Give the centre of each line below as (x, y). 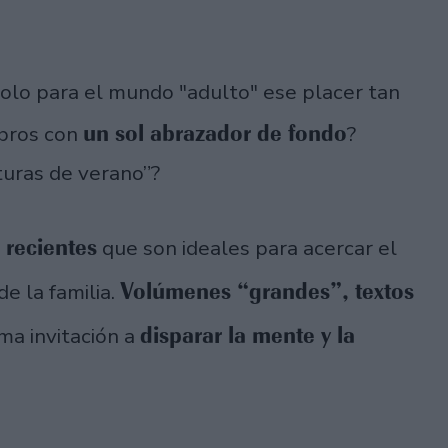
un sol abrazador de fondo (215, 133)
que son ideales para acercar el (247, 248)
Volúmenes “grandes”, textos (267, 291)
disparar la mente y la (247, 335)
